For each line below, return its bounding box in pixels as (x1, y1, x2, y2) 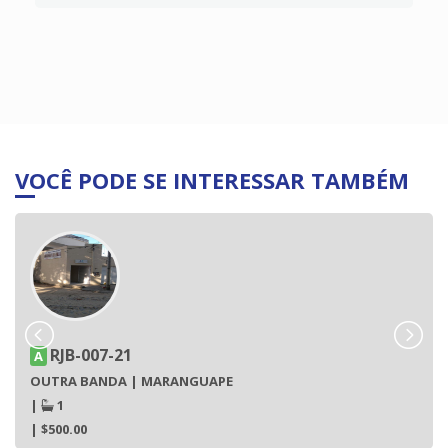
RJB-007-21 (50, 343, 132, 366)
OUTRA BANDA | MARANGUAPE (30, 371, 233, 390)
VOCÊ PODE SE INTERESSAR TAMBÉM (15, 164, 409, 195)
